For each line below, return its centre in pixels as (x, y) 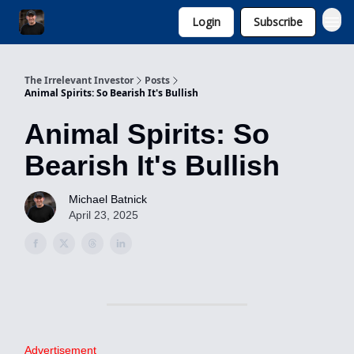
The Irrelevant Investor (79, 80)
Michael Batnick (108, 199)
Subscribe (278, 22)
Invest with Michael (105, 23)
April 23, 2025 (104, 215)
